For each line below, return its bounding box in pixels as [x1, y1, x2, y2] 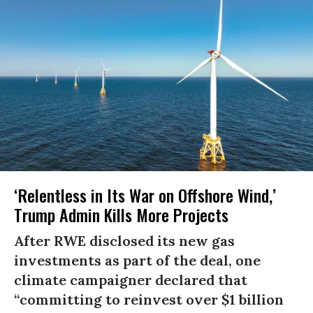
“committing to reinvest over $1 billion [14, 290, 284, 308]
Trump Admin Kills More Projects [14, 201, 228, 227]
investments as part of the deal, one [14, 251, 261, 269]
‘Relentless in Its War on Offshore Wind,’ [14, 182, 276, 208]
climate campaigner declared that [14, 270, 247, 289]
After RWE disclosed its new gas [14, 231, 235, 249]
